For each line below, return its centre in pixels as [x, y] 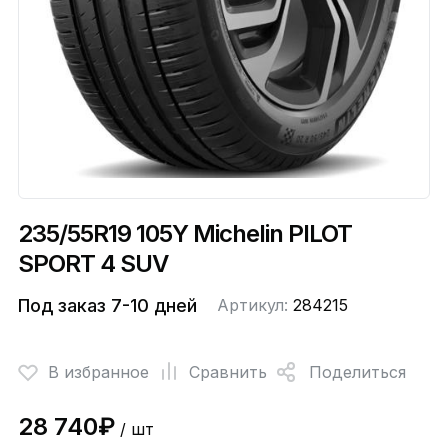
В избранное [98, 371]
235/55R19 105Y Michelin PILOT [184, 234]
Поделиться [357, 371]
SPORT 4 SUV [92, 264]
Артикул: [254, 305]
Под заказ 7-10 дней [107, 306]
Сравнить [227, 371]
